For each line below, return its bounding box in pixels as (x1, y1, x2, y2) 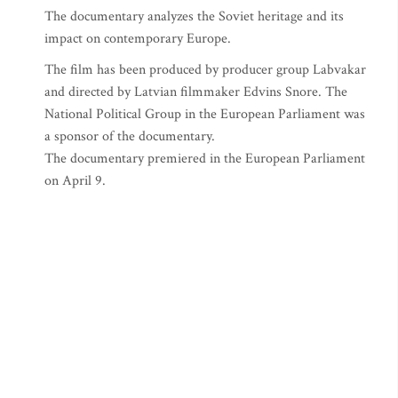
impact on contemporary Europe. (44, 29, 231, 48)
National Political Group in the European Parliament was (44, 105, 365, 123)
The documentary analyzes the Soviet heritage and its (44, 7, 344, 26)
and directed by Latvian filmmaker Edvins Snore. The (44, 83, 347, 101)
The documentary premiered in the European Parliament (44, 149, 365, 168)
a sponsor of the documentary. (44, 127, 215, 146)
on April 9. (44, 171, 106, 190)
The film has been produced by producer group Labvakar (44, 60, 366, 79)
